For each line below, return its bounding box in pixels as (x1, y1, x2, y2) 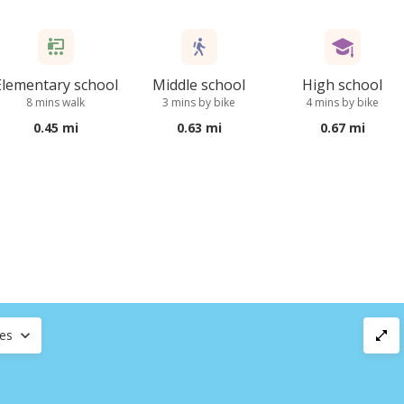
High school (302, 75, 383, 95)
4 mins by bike (306, 95, 380, 110)
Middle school (152, 75, 246, 95)
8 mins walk (26, 95, 86, 110)
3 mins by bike (162, 95, 236, 110)
